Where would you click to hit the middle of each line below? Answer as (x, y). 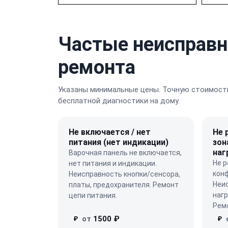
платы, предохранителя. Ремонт (124, 184)
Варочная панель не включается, (125, 152)
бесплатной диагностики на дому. (119, 101)
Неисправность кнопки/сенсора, (124, 174)
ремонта (97, 67)
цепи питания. (93, 195)
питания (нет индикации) (119, 142)
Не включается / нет (110, 132)
